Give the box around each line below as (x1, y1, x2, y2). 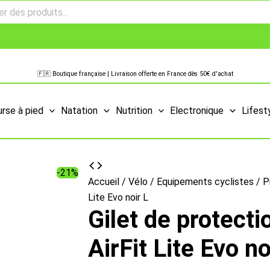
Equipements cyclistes (156, 176, 254, 187)
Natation (61, 105, 98, 116)
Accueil (87, 176, 119, 187)
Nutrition (115, 105, 152, 116)
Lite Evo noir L (87, 192, 148, 203)
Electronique (170, 105, 224, 116)
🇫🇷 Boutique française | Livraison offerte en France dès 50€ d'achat (37, 69, 233, 78)
